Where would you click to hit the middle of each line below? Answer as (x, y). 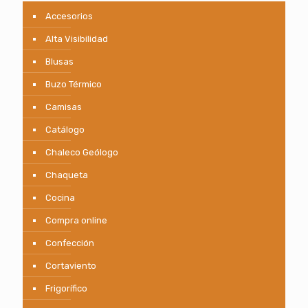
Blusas (59, 61)
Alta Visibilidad (77, 38)
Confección (70, 243)
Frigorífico (66, 288)
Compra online (76, 220)
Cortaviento (71, 265)
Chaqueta (67, 175)
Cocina (60, 197)
